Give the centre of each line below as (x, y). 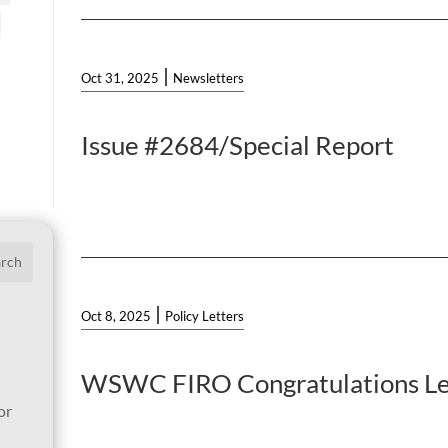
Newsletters (209, 78)
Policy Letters (205, 316)
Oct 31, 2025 (120, 78)
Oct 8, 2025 (116, 316)
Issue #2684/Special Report (238, 145)
